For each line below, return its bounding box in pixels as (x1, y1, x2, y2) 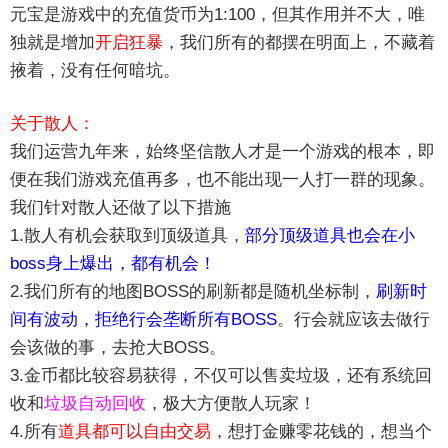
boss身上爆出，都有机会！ (10, 254, 216, 274)
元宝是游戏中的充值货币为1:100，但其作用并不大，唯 (10, 5, 425, 25)
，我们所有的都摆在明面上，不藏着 (163, 33, 435, 53)
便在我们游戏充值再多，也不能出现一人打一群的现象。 (10, 170, 435, 190)
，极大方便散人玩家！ (146, 394, 316, 414)
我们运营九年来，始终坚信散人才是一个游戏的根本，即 (10, 142, 435, 162)
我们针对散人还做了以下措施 (10, 198, 231, 218)
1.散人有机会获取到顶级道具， (10, 226, 245, 246)
